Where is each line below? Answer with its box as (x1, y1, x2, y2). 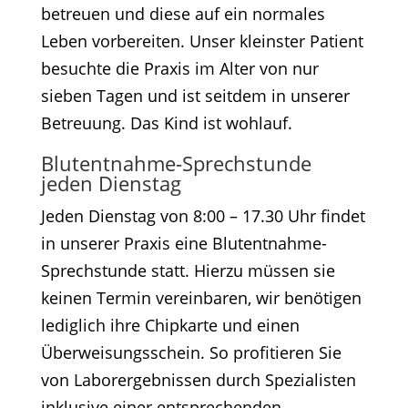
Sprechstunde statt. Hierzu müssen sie (40, 260, 335, 282)
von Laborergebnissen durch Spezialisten (40, 369, 356, 392)
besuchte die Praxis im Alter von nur (40, 57, 319, 80)
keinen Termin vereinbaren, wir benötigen (40, 287, 362, 310)
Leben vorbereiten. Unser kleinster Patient (40, 30, 363, 53)
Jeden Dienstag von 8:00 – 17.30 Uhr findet (40, 205, 365, 228)
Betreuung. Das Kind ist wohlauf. (40, 112, 292, 135)
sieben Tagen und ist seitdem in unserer (40, 85, 350, 107)
